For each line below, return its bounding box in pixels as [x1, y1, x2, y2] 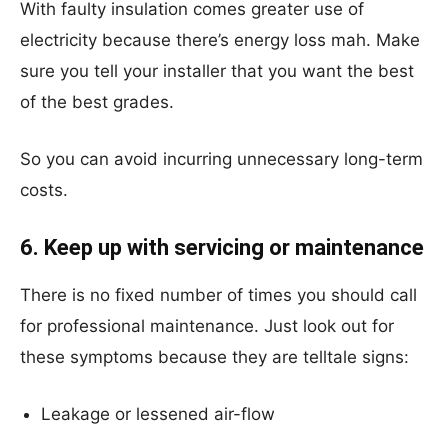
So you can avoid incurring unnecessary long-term [20, 149, 423, 169]
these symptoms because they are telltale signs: [20, 347, 409, 367]
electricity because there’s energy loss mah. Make [20, 30, 420, 50]
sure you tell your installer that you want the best [20, 61, 414, 81]
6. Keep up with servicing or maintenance [20, 235, 424, 260]
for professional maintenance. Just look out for [20, 316, 394, 336]
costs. [20, 180, 68, 200]
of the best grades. [20, 92, 174, 112]
